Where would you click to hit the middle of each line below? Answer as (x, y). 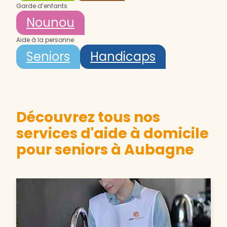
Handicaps (123, 57)
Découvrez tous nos (88, 118)
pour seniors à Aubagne (105, 150)
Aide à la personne (45, 40)
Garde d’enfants (42, 6)
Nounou (50, 23)
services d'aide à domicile (112, 134)
